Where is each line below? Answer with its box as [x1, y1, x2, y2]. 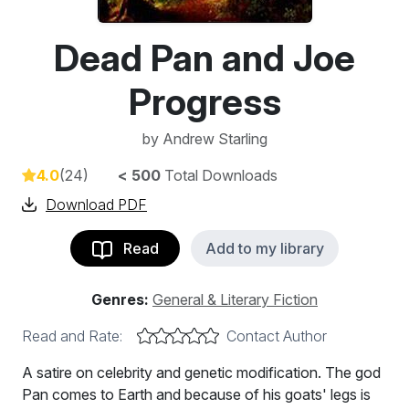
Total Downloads [161, 166, 278, 184]
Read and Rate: [22, 327, 122, 345]
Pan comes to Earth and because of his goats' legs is [22, 385, 371, 404]
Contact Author [226, 327, 327, 345]
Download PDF [46, 195, 147, 214]
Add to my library [205, 239, 324, 257]
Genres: [91, 290, 149, 309]
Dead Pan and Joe [54, 36, 355, 80]
